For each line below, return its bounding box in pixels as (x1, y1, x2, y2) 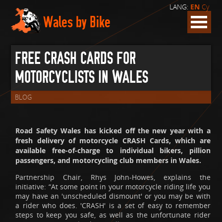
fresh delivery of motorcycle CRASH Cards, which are (15, 135, 211, 146)
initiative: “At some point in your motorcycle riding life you (15, 182, 211, 192)
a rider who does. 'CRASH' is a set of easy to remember (15, 201, 211, 211)
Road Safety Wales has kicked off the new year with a (15, 125, 211, 136)
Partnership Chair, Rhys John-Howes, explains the (15, 172, 211, 182)
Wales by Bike (43, 14, 111, 31)
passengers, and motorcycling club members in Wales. (15, 155, 202, 166)
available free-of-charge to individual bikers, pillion (15, 145, 211, 156)
